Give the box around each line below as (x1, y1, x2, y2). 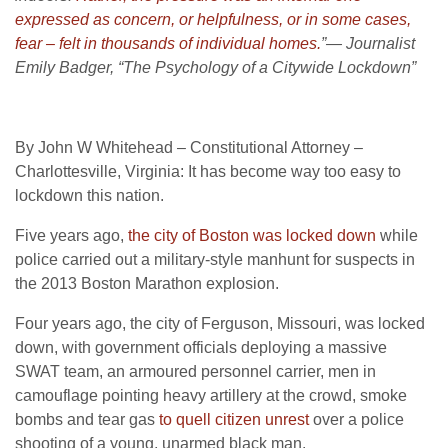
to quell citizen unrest (159, 410, 309, 428)
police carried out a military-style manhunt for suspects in (15, 250, 415, 268)
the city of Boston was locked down (128, 226, 376, 244)
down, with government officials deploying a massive (15, 338, 387, 356)
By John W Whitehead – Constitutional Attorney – (15, 138, 363, 156)
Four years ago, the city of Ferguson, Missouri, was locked (15, 314, 425, 332)
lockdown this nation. (15, 186, 164, 204)
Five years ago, (15, 226, 128, 244)
